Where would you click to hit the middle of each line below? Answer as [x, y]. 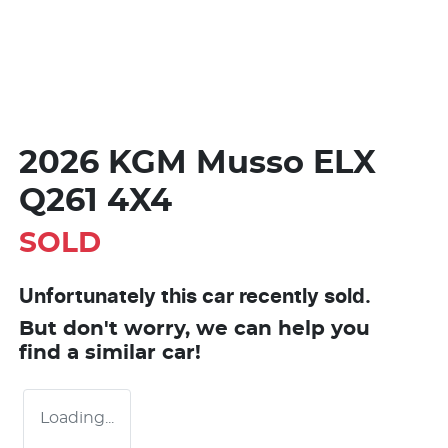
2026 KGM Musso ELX [197, 162]
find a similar [90, 352]
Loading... [77, 417]
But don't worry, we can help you [194, 328]
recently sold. [302, 296]
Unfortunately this [110, 296]
